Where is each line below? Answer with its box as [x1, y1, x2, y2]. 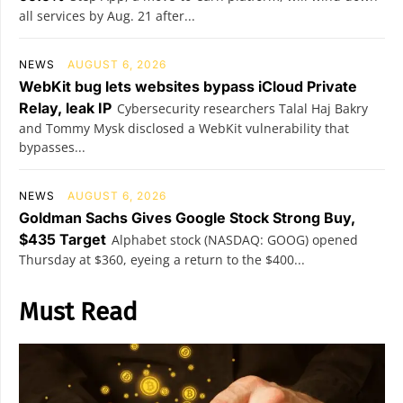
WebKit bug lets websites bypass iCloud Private [19, 77, 357, 95]
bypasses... [19, 139, 85, 156]
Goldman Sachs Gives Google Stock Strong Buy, [19, 209, 355, 227]
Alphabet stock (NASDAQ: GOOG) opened [112, 231, 358, 248]
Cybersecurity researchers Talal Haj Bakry [117, 100, 368, 117]
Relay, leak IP [19, 99, 112, 117]
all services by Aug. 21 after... [19, 7, 195, 24]
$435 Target [19, 230, 106, 248]
